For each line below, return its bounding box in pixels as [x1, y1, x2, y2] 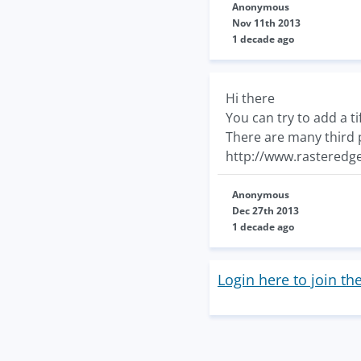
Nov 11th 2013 [232, 16, 301, 30]
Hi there [226, 89, 275, 107]
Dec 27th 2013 [232, 204, 299, 218]
